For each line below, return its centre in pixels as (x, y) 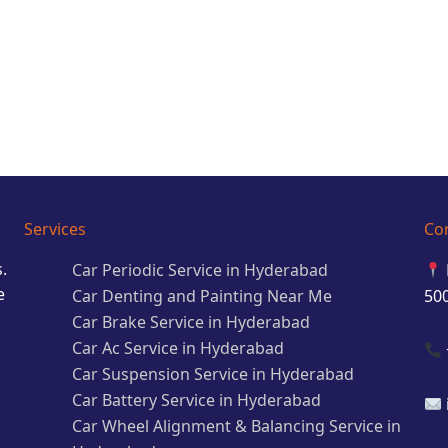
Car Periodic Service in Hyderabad (200, 270)
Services (55, 229)
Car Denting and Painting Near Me (202, 296)
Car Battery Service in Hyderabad (196, 400)
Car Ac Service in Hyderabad (178, 348)
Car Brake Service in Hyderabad (191, 322)
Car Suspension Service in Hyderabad (213, 374)
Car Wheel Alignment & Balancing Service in (236, 426)
